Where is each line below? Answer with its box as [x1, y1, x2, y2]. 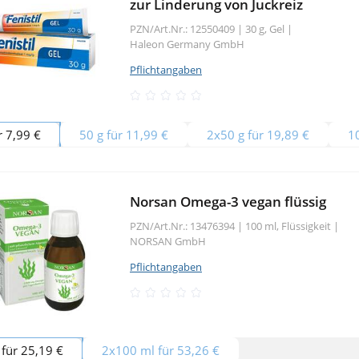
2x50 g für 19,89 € [207, 126, 309, 143]
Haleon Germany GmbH [130, 36, 244, 51]
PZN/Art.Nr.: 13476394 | [130, 218, 243, 233]
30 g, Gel [245, 21, 287, 36]
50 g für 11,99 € [79, 126, 168, 143]
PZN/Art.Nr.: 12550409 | [130, 21, 243, 36]
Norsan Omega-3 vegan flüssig [130, 192, 326, 211]
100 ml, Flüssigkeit [245, 218, 333, 233]
